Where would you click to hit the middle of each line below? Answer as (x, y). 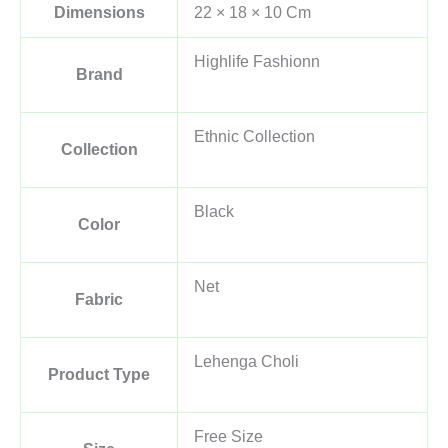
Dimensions (99, 12)
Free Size (228, 436)
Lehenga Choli (246, 361)
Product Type (99, 374)
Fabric (99, 299)
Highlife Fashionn (257, 61)
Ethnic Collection (254, 136)
